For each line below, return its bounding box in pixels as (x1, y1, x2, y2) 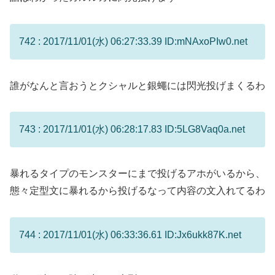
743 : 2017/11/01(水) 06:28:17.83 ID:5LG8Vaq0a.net (19, 124, 245, 135)
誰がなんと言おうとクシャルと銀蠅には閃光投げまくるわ (10, 80, 265, 91)
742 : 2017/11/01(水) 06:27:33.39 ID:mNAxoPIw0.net (19, 36, 247, 47)
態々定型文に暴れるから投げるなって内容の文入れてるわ (10, 185, 265, 196)
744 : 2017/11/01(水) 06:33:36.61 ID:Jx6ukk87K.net (19, 229, 241, 240)
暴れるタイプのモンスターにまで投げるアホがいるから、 (10, 168, 265, 179)
